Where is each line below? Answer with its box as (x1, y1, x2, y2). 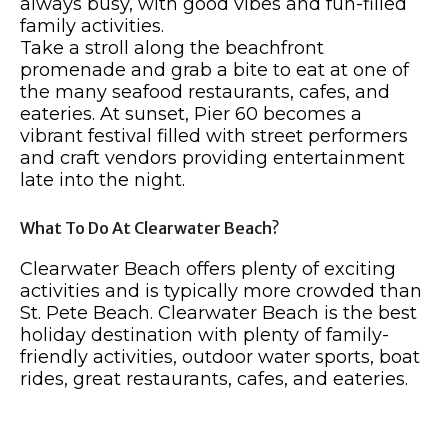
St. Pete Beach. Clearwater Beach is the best (20, 302, 417, 325)
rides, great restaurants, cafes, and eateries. (20, 368, 408, 391)
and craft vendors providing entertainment (20, 147, 405, 170)
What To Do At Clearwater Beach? (20, 218, 279, 239)
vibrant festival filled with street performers (20, 125, 408, 148)
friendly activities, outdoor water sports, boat (20, 346, 420, 369)
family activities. (20, 15, 164, 38)
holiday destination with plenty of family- (20, 324, 389, 347)
